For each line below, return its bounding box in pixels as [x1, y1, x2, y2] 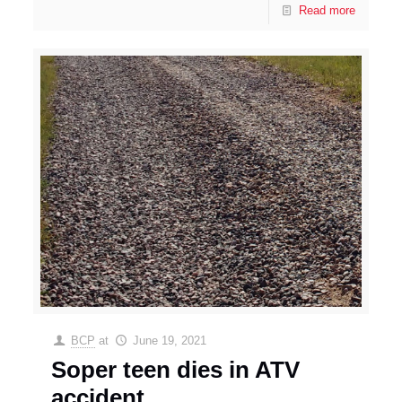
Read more [298, 4, 355, 18]
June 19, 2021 [132, 333, 206, 347]
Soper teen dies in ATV [51, 355, 301, 383]
